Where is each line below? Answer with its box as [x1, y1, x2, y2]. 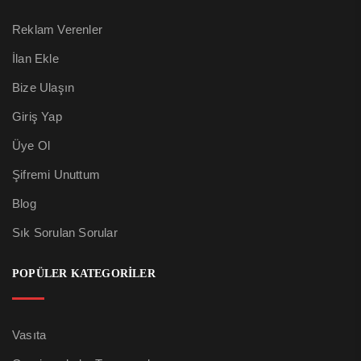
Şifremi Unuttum [12, 168, 100, 182]
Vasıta [12, 328, 47, 342]
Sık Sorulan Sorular [12, 226, 118, 240]
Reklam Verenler [12, 23, 102, 37]
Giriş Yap [12, 110, 62, 124]
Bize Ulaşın [12, 81, 75, 95]
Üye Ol [12, 139, 51, 153]
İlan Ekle [12, 52, 59, 66]
